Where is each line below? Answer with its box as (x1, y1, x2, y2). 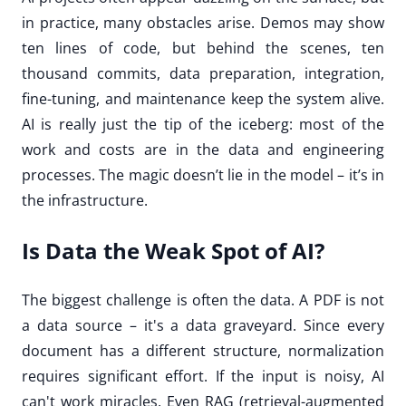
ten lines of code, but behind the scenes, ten (22, 37, 384, 58)
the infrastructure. (22, 189, 148, 210)
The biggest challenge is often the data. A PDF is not (22, 290, 384, 311)
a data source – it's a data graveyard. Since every (22, 315, 384, 336)
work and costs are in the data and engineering (22, 139, 384, 159)
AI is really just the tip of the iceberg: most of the (22, 113, 384, 134)
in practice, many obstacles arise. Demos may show (22, 12, 384, 33)
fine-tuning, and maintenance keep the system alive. (22, 88, 384, 109)
